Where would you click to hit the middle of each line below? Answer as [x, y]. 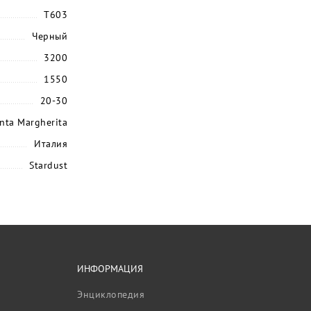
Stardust [48, 166]
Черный [50, 36]
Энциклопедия [111, 295]
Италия [51, 144]
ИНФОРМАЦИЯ [110, 269]
